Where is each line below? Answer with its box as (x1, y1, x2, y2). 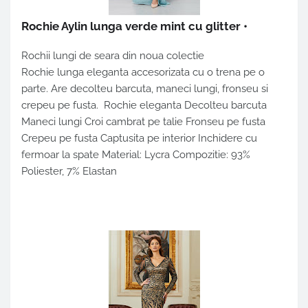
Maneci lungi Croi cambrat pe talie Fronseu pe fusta (21, 115, 265, 129)
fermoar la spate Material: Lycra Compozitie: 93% (21, 148, 250, 162)
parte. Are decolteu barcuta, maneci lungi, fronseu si (21, 82, 268, 96)
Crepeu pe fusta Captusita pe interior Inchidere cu (21, 132, 257, 145)
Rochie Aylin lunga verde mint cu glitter (21, 19, 241, 34)
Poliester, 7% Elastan (21, 165, 117, 178)
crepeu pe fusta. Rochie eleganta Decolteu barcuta (21, 99, 267, 112)
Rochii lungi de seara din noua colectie (21, 49, 207, 63)
